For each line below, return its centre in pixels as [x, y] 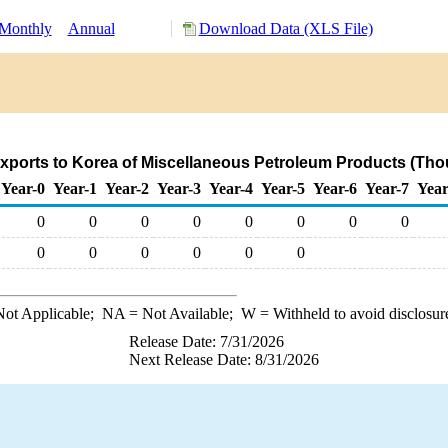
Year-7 [387, 188]
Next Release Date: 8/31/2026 [224, 359]
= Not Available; [182, 313]
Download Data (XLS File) [285, 28]
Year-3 [179, 188]
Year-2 [127, 188]
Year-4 [231, 188]
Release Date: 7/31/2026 [206, 341]
